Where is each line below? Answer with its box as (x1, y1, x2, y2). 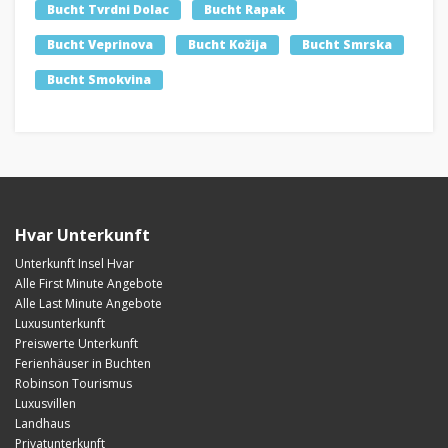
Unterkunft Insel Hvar (15, 255, 134, 273)
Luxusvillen (15, 395, 76, 413)
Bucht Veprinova (47, 36, 153, 54)
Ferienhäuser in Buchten (15, 355, 151, 373)
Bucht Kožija (188, 36, 267, 54)
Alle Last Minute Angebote (15, 295, 162, 313)
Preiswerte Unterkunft (15, 335, 138, 353)
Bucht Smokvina (47, 71, 151, 89)
